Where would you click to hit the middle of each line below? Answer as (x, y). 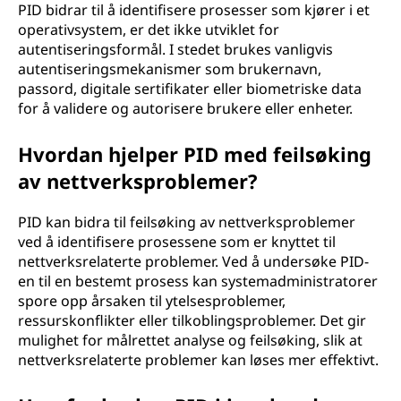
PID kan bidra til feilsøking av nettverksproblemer (187, 222)
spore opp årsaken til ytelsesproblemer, (152, 301)
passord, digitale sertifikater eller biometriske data (190, 89)
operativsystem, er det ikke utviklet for (149, 30)
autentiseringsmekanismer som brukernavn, (170, 69)
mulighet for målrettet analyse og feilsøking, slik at (190, 340)
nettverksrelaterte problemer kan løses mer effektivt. (198, 360)
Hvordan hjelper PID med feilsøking (195, 154)
